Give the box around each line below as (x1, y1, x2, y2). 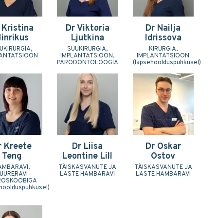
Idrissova (145, 33, 182, 44)
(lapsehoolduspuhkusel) (132, 59, 201, 67)
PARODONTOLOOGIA (57, 59, 118, 67)
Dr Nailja (145, 23, 181, 35)
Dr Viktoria (65, 23, 109, 35)
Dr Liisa (72, 141, 103, 152)
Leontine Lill (62, 150, 113, 162)
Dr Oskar (145, 141, 181, 152)
